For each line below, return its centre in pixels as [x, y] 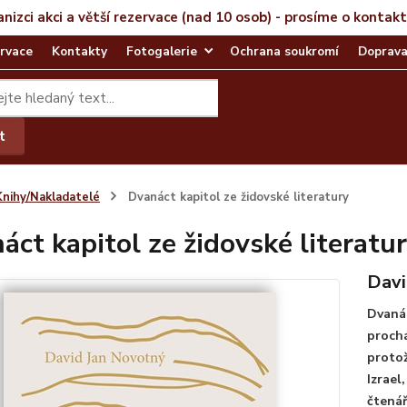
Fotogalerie [162, 51]
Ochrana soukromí [284, 51]
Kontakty [79, 51]
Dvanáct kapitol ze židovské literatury [236, 197]
